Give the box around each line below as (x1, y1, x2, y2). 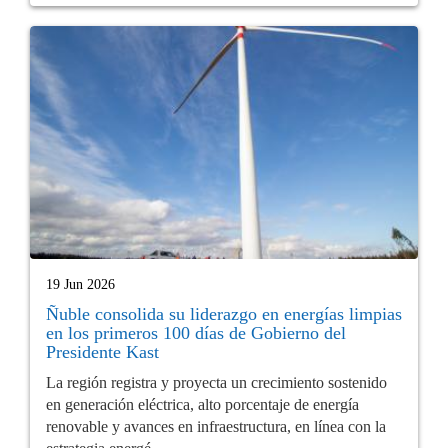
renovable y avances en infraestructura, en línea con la (46, 417, 386, 435)
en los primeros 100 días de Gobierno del (46, 322, 346, 343)
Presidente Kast (46, 341, 159, 362)
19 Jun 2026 (46, 276, 115, 292)
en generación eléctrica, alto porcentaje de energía (46, 395, 359, 413)
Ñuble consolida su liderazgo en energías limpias (46, 303, 402, 324)
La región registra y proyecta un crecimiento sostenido (46, 373, 387, 391)
